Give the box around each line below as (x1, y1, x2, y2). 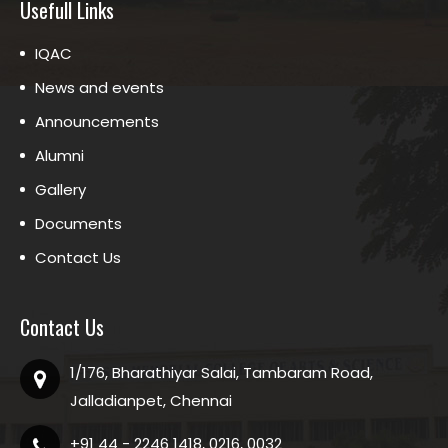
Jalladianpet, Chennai (70, 389, 232, 411)
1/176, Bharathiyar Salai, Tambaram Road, (70, 361, 373, 383)
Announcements (35, 110, 159, 132)
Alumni (35, 144, 84, 166)
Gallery (35, 178, 86, 200)
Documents (35, 212, 122, 234)
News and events (35, 76, 164, 98)
